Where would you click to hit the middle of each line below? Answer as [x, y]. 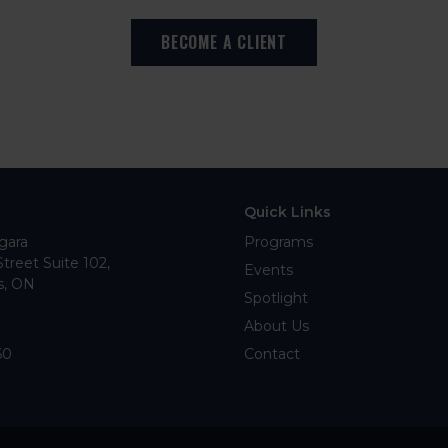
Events [268, 270]
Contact [272, 354]
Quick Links [287, 212]
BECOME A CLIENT [224, 42]
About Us [276, 326]
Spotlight [276, 298]
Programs [278, 242]
